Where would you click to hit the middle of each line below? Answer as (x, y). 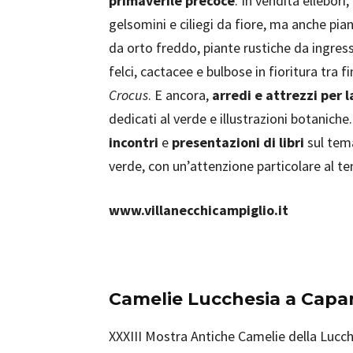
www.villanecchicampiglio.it (199, 210)
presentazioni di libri (240, 142)
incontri (135, 142)
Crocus (128, 95)
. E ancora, (180, 95)
